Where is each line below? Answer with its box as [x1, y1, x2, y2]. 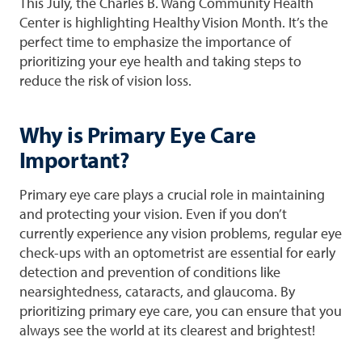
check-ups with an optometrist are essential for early [19, 242, 335, 262]
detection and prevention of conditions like [19, 262, 280, 281]
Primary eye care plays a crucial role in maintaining [19, 184, 325, 204]
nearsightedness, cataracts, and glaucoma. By [19, 281, 295, 301]
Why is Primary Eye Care [19, 120, 256, 149]
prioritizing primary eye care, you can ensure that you [19, 301, 342, 320]
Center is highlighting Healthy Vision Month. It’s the [19, 12, 328, 32]
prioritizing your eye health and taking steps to [19, 51, 301, 70]
